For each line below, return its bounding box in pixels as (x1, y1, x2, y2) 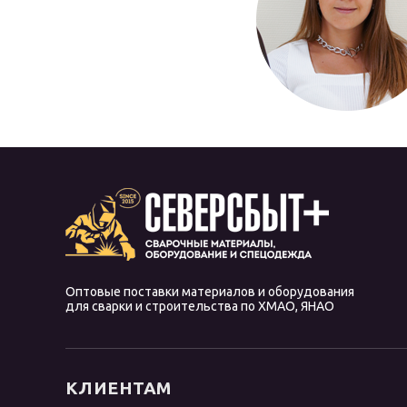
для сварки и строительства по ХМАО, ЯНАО (65, 299, 335, 314)
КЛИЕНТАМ (65, 378, 172, 399)
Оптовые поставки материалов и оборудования (65, 284, 355, 300)
